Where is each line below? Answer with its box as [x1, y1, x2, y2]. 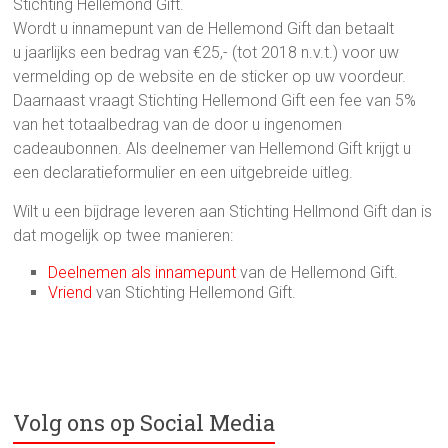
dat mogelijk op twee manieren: [13, 225, 234, 245]
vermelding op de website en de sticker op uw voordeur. [13, 66, 407, 86]
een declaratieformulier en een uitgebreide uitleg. [13, 162, 354, 182]
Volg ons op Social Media [13, 407, 276, 437]
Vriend [48, 282, 93, 302]
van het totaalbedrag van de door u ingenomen [13, 114, 343, 134]
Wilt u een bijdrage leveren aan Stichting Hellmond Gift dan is [13, 201, 433, 221]
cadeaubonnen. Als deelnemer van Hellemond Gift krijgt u [13, 138, 412, 158]
